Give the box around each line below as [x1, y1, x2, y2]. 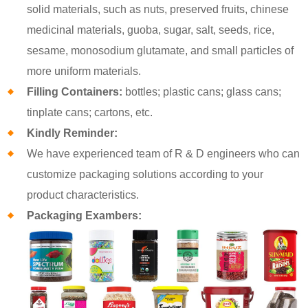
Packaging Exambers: [27, 209, 142, 221]
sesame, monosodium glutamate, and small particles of [27, 44, 294, 56]
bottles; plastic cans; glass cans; [122, 85, 282, 98]
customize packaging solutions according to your [27, 168, 264, 180]
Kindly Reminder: [27, 126, 118, 139]
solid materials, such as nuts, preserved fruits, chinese [27, 3, 289, 15]
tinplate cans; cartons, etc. [27, 106, 153, 118]
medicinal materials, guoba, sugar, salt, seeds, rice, [27, 23, 275, 36]
